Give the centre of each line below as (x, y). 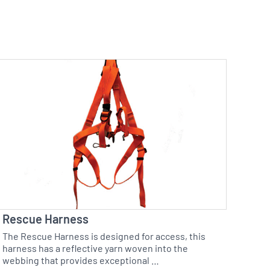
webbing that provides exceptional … (81, 262)
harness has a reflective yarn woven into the (96, 250)
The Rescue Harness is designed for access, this (104, 238)
